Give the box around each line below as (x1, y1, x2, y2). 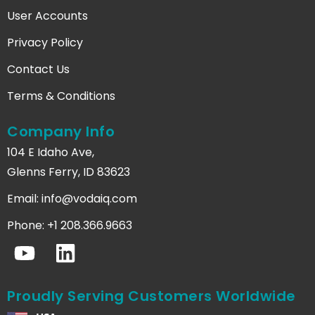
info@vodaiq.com (41, 190, 137, 207)
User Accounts (7, 7, 88, 24)
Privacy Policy (7, 34, 83, 51)
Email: (7, 190, 41, 207)
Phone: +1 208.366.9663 (7, 217, 132, 233)
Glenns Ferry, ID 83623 (7, 163, 130, 180)
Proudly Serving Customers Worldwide (7, 285, 296, 306)
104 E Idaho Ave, (7, 143, 94, 160)
